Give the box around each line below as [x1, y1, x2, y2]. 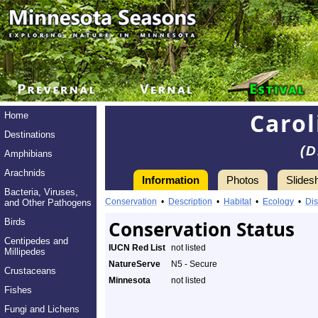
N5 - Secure [171, 259, 217, 269]
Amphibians [4, 148, 53, 159]
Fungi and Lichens [4, 304, 79, 314]
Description [168, 197, 212, 207]
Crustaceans [4, 265, 56, 276]
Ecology [263, 197, 294, 207]
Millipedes [4, 246, 45, 257]
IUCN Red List [109, 243, 165, 253]
